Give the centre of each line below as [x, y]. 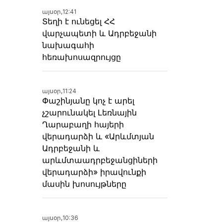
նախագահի [68, 45]
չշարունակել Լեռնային [89, 113]
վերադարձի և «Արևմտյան [98, 137]
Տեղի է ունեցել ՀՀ [79, 22]
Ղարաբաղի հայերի [83, 125]
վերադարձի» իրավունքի [94, 172]
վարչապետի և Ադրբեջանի [99, 33]
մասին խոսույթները [84, 184]
